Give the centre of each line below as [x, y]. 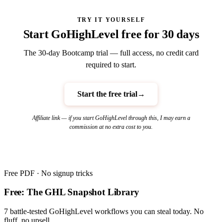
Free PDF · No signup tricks [48, 173]
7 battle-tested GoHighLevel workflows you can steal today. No [104, 212]
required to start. [111, 65]
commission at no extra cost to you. [111, 127]
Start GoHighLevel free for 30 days [111, 34]
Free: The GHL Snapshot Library [72, 192]
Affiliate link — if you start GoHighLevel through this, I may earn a [111, 118]
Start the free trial [107, 94]
